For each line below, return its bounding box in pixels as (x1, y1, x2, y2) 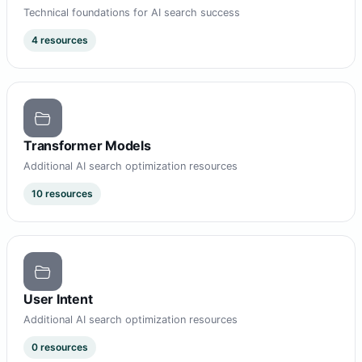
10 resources (32, 187, 93, 200)
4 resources (32, 34, 88, 47)
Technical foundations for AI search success (23, 6, 240, 19)
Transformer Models (23, 137, 151, 154)
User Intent (23, 291, 93, 308)
